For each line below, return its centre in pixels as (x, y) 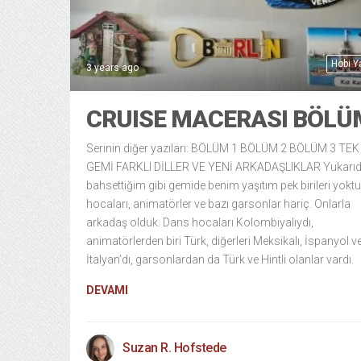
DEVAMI (107, 290)
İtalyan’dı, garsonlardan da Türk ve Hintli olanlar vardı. (220, 260)
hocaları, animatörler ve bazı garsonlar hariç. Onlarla (218, 204)
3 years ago (112, 68)
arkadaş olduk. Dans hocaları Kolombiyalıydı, (200, 223)
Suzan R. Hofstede (174, 348)
